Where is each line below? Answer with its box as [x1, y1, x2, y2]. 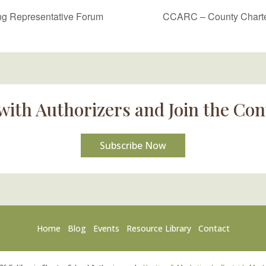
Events [93, 222, 119, 234]
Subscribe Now [100, 138, 166, 152]
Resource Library [126, 222, 191, 234]
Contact [198, 222, 230, 234]
